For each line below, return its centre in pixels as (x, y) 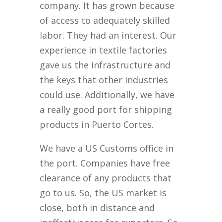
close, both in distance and (97, 208)
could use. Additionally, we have (107, 95)
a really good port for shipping (106, 110)
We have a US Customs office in (107, 148)
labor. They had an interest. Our (108, 35)
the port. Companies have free (105, 163)
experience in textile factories (104, 50)
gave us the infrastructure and (105, 65)
